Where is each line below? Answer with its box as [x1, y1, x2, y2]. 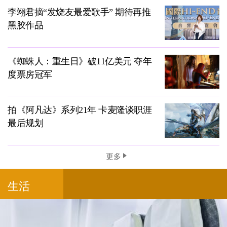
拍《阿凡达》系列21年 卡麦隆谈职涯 [8, 105, 152, 116]
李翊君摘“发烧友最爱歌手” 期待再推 [8, 7, 150, 18]
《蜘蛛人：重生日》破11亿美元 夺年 [8, 56, 152, 66]
